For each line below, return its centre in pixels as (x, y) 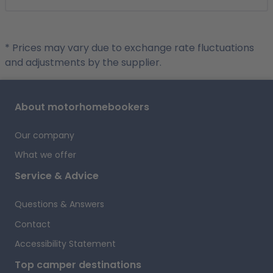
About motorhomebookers (82, 107)
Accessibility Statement (65, 243)
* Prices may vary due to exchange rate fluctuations (129, 48)
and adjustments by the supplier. (83, 62)
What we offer (45, 155)
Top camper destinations (78, 264)
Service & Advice (57, 176)
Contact (33, 224)
